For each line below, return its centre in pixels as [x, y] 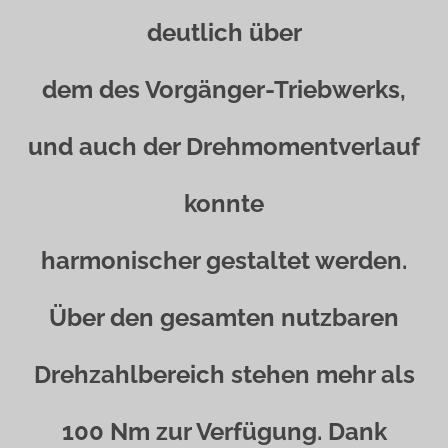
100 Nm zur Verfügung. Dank [224, 431]
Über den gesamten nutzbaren [224, 317]
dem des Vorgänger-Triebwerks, [224, 89]
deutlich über [224, 32]
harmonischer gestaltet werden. [224, 260]
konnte [224, 203]
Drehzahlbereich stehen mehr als [224, 374]
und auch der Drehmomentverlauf [224, 146]
